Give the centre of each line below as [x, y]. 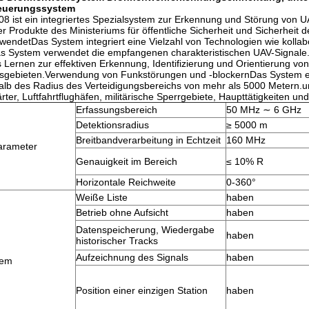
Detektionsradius [112, 125]
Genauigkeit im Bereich [127, 161]
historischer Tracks [117, 241]
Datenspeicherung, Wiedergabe [145, 230]
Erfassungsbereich [117, 110]
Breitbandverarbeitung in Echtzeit [148, 140]
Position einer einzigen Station [142, 290]
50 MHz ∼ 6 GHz [264, 110]
